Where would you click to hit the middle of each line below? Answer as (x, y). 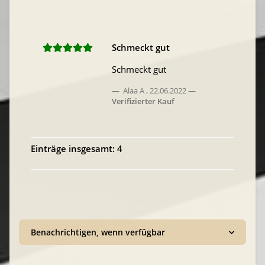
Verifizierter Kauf (143, 101)
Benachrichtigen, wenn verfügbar (98, 232)
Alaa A (134, 91)
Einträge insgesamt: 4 (77, 149)
